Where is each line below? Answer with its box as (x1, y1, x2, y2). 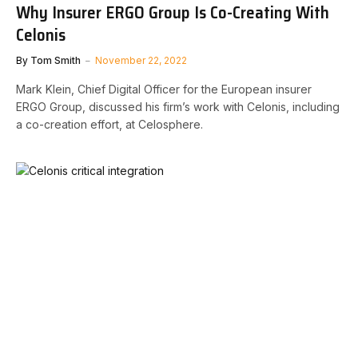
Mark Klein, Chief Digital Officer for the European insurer (16, 82, 312, 96)
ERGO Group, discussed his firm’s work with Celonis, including (16, 99, 340, 113)
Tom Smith (30, 54, 81, 66)
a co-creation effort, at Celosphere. (16, 117, 203, 131)
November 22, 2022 (95, 54, 187, 66)
